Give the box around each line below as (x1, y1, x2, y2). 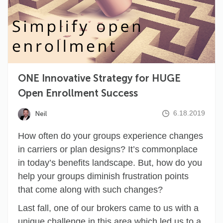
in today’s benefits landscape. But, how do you (18, 158, 202, 168)
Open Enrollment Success (18, 87, 138, 100)
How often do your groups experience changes (18, 131, 203, 141)
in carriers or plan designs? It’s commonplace (18, 144, 198, 155)
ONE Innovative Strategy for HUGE (18, 72, 181, 85)
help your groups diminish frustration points (18, 171, 189, 182)
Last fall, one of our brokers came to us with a (18, 203, 199, 214)
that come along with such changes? (18, 185, 163, 195)
